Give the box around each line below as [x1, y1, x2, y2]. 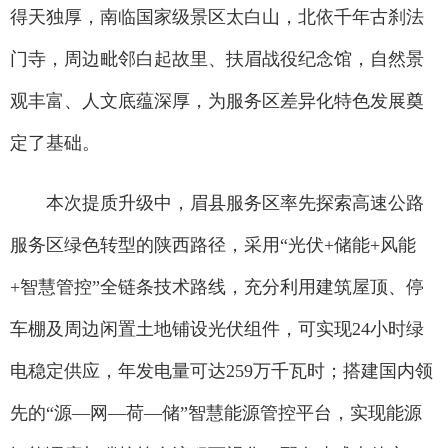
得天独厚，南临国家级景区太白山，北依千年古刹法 [10, 6, 424, 27]
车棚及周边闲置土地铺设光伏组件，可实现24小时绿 [10, 318, 424, 339]
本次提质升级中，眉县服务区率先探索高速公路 [10, 192, 424, 213]
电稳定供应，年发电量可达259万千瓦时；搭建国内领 [10, 360, 433, 381]
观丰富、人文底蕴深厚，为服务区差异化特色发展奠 [10, 90, 424, 111]
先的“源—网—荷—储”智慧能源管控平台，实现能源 [10, 402, 422, 423]
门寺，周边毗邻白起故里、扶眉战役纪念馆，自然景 [10, 48, 424, 69]
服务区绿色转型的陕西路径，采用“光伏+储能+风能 [10, 234, 416, 255]
